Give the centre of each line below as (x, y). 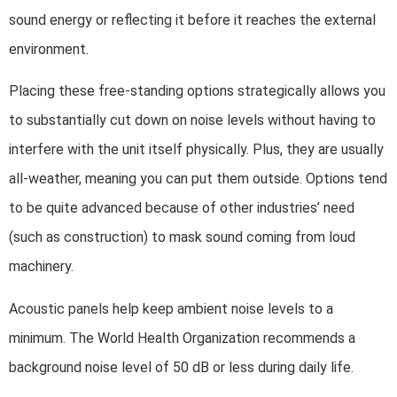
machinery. (43, 267)
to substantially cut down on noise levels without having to (192, 121)
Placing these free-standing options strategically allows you (197, 91)
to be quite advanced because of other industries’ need (182, 208)
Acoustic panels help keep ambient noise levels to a (171, 308)
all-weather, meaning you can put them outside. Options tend (198, 179)
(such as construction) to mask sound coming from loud (182, 237)
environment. (51, 49)
